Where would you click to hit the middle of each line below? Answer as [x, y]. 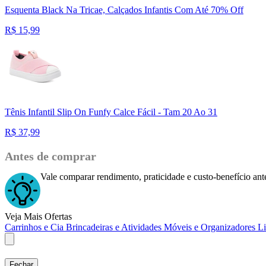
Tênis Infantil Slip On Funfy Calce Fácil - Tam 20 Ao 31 [111, 112]
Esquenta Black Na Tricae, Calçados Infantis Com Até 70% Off [124, 10]
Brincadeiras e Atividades [115, 227]
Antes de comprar [50, 156]
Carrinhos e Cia [35, 227]
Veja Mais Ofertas [38, 216]
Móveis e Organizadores [211, 227]
